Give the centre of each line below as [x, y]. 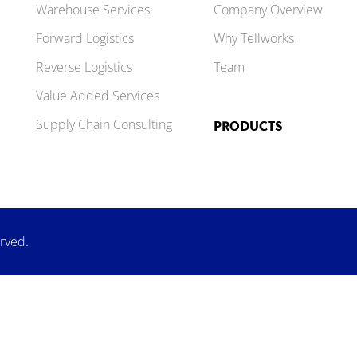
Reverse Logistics [84, 67]
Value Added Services [97, 96]
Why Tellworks [253, 39]
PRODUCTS [248, 126]
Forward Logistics [84, 39]
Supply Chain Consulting [104, 125]
